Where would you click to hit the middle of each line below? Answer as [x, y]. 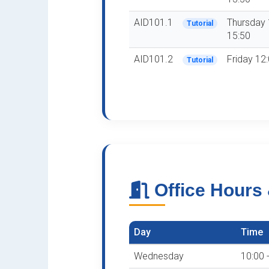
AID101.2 [153, 59]
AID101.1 [153, 23]
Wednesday [159, 256]
